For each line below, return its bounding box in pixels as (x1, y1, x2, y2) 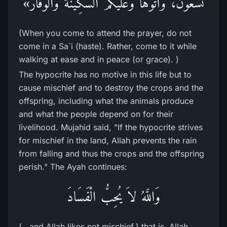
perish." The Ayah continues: (19, 162, 127, 172)
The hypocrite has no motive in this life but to (19, 69, 192, 80)
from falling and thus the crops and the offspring (19, 148, 204, 159)
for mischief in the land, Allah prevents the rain (19, 135, 197, 145)
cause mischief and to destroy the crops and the (19, 83, 203, 93)
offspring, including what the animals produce (19, 96, 194, 106)
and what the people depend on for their (19, 109, 173, 119)
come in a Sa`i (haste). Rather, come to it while (19, 41, 197, 51)
